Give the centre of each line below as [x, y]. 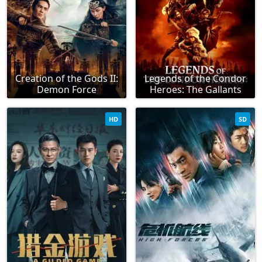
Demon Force [67, 90]
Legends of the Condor [195, 79]
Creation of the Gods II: [67, 79]
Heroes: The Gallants [195, 90]
